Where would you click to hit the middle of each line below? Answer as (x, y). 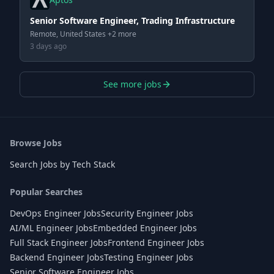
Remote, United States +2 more (83, 34)
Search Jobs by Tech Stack (62, 164)
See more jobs (132, 84)
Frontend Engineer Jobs (156, 243)
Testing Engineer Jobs (149, 257)
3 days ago (48, 46)
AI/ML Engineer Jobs (51, 228)
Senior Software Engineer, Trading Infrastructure (132, 20)
